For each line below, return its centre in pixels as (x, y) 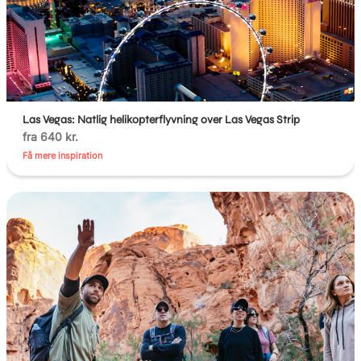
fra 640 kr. (51, 136)
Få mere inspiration (63, 155)
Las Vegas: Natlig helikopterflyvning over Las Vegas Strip (162, 119)
